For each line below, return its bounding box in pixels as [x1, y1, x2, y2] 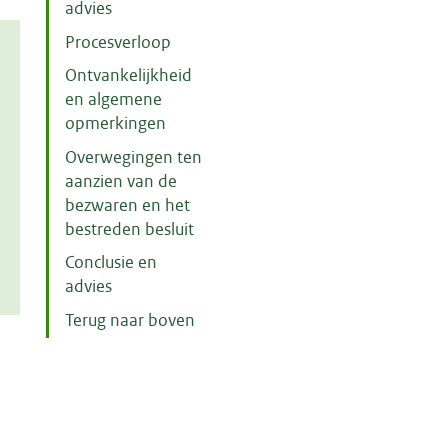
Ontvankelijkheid [65, 65, 193, 87]
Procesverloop [65, 31, 172, 53]
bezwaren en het [65, 194, 191, 216]
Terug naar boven [65, 309, 196, 331]
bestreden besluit [65, 218, 195, 240]
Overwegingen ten [65, 146, 203, 168]
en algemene [65, 89, 163, 111]
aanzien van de [65, 170, 178, 192]
